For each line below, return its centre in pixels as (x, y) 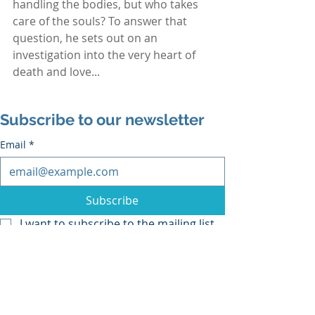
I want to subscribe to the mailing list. (118, 223)
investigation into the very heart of (105, 54)
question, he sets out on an (86, 38)
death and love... (56, 71)
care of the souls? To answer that (101, 21)
